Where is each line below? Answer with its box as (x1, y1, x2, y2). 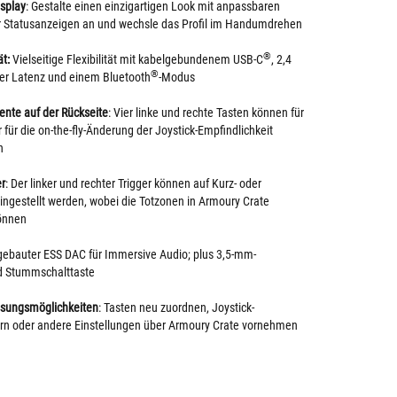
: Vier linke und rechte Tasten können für (108, 105, 304, 120)
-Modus (159, 70, 195, 84)
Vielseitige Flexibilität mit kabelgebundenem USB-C (10, 52, 263, 66)
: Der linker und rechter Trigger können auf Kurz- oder (5, 176, 261, 191)
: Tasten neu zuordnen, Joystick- (98, 300, 254, 315)
